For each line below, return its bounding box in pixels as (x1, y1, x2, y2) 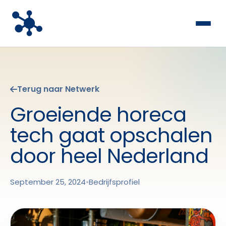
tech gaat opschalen (10, 121, 212, 149)
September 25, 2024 (10, 177, 86, 187)
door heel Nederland (10, 142, 208, 170)
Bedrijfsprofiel (89, 177, 140, 187)
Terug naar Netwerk (17, 83, 99, 95)
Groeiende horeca (10, 100, 186, 129)
